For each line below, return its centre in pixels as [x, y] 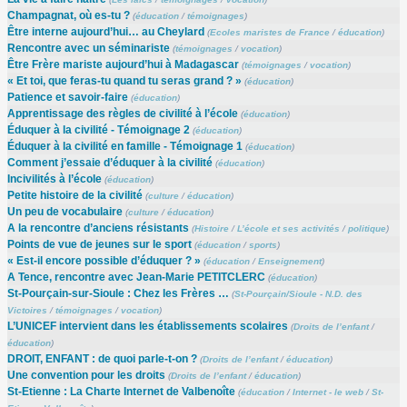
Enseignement [289, 261]
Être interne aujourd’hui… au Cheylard [105, 31]
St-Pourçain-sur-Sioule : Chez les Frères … [118, 293]
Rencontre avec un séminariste [88, 48]
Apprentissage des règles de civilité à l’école [122, 113]
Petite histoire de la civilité [74, 195]
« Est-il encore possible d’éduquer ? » [104, 260]
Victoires [27, 310]
